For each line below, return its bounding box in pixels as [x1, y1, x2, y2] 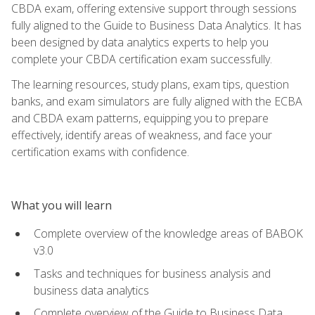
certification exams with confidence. [11, 143, 189, 160]
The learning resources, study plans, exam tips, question [11, 76, 289, 92]
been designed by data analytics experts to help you [11, 34, 269, 50]
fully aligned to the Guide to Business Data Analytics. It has [11, 17, 302, 33]
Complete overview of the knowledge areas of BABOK [34, 225, 303, 241]
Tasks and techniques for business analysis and [34, 265, 271, 281]
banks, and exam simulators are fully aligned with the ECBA [11, 93, 302, 109]
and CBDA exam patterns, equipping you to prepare [11, 110, 269, 126]
